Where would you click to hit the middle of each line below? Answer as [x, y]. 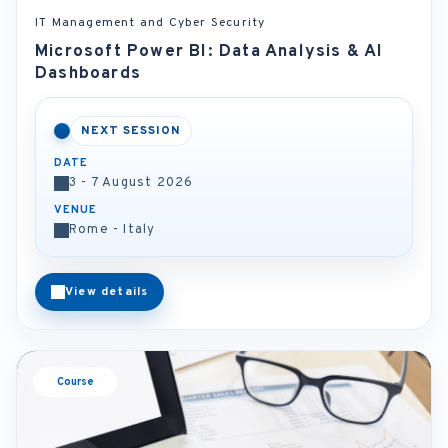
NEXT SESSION [131, 131]
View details [107, 292]
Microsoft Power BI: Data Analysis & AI [209, 52]
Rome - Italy [112, 230]
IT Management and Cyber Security [150, 23]
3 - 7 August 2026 [131, 183]
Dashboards [88, 74]
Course [75, 382]
